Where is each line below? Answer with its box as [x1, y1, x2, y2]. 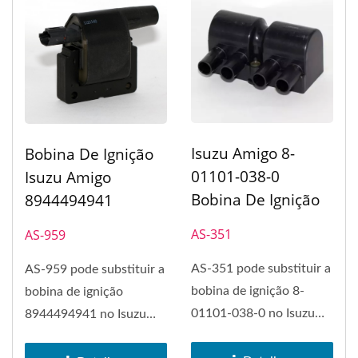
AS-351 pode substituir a [191, 262, 331, 276]
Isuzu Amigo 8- [191, 143, 295, 165]
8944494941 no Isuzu [25, 307, 146, 320]
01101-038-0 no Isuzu [191, 307, 315, 320]
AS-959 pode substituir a [25, 262, 165, 276]
